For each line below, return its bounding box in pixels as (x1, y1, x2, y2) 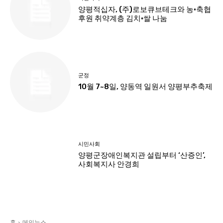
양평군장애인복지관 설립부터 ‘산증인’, (78, 150, 206, 160)
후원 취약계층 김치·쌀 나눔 (78, 14, 168, 23)
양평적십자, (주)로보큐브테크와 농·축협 (78, 5, 212, 14)
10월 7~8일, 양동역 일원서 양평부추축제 (78, 82, 213, 92)
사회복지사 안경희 (78, 159, 140, 169)
